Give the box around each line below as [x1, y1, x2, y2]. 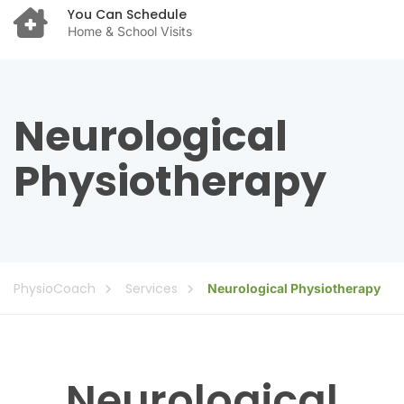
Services [125, 279, 178, 298]
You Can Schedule [68, 5, 187, 24]
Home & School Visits [68, 23, 192, 40]
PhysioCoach [14, 279, 96, 298]
